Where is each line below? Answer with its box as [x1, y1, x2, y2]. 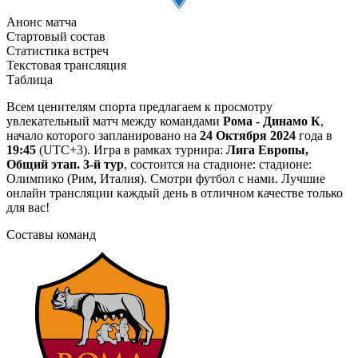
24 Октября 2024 [200, 128, 296, 142]
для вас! [6, 200, 50, 214]
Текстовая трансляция [6, 58, 126, 72]
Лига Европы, [226, 142, 308, 157]
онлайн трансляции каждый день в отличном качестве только [6, 185, 343, 200]
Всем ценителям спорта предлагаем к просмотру [6, 99, 272, 113]
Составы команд [6, 227, 96, 241]
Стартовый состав [6, 29, 105, 43]
